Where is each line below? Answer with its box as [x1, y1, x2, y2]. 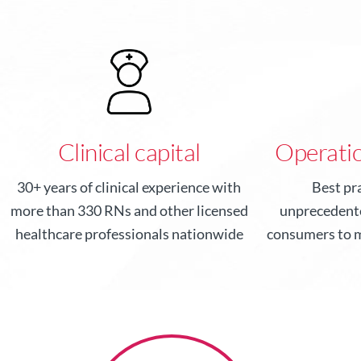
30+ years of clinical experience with [17, 178, 241, 197]
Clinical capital [57, 137, 201, 168]
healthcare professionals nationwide [15, 225, 243, 243]
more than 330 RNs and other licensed [10, 201, 248, 220]
